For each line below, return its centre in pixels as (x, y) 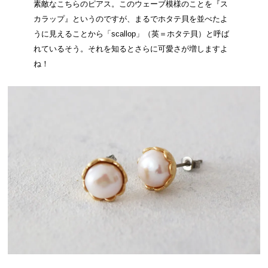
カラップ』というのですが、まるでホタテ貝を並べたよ (130, 19)
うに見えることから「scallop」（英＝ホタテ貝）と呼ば (131, 34)
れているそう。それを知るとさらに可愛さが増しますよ (130, 49)
